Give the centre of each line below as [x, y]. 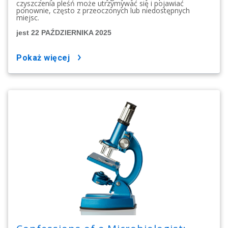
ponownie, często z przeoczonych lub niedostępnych [103, 11]
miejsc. [28, 18]
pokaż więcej [46, 58]
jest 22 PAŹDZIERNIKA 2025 [64, 33]
